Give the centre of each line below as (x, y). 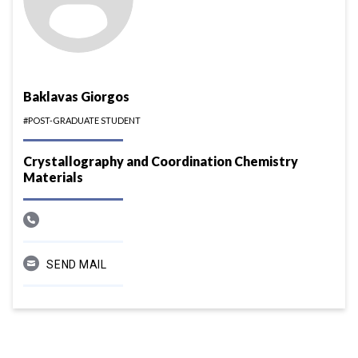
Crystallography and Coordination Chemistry (161, 161)
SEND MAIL (77, 264)
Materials (54, 177)
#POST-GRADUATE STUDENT (82, 120)
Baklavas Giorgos (77, 96)
